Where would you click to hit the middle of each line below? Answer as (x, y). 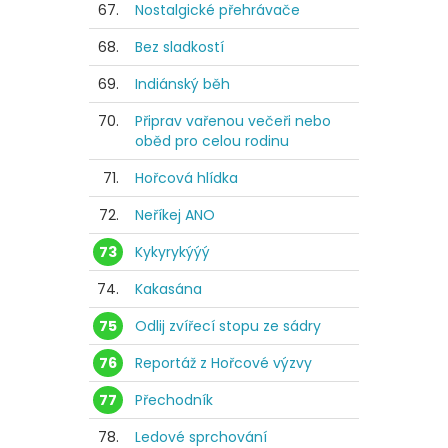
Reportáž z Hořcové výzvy (223, 363)
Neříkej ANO (175, 215)
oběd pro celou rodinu (212, 141)
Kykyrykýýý (172, 252)
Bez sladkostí (179, 47)
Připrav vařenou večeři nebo (233, 121)
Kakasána (168, 289)
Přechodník (174, 400)
